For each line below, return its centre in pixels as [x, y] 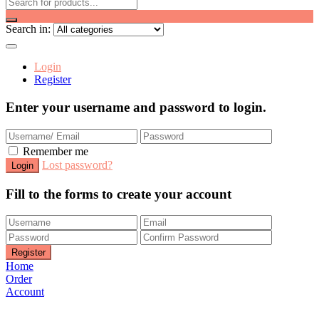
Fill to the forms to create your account [119, 194]
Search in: [28, 29]
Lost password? [77, 164]
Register [53, 80]
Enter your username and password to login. [136, 108]
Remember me [56, 151]
